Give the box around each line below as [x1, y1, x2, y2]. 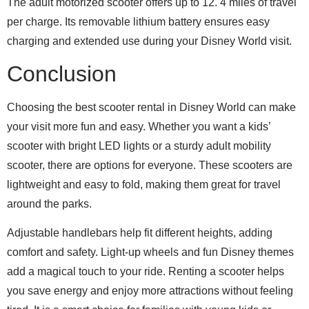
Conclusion [7, 61, 117, 86]
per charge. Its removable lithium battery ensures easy [7, 15, 270, 28]
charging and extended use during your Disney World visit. [7, 34, 292, 47]
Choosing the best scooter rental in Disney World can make [7, 101, 296, 113]
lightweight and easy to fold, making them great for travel [7, 178, 281, 190]
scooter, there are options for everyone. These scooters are [7, 159, 292, 171]
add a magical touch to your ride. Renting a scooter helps [7, 266, 284, 278]
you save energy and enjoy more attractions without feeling [7, 285, 293, 297]
